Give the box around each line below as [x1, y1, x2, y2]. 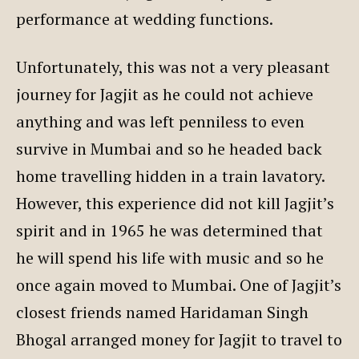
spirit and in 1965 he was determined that [16, 219, 323, 241]
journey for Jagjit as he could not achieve [16, 83, 313, 105]
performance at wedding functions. [16, 7, 273, 30]
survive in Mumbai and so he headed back [16, 137, 322, 159]
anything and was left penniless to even [16, 110, 305, 132]
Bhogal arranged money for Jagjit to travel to [16, 328, 342, 350]
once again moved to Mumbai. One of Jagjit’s [16, 273, 341, 296]
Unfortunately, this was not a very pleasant [16, 55, 330, 78]
